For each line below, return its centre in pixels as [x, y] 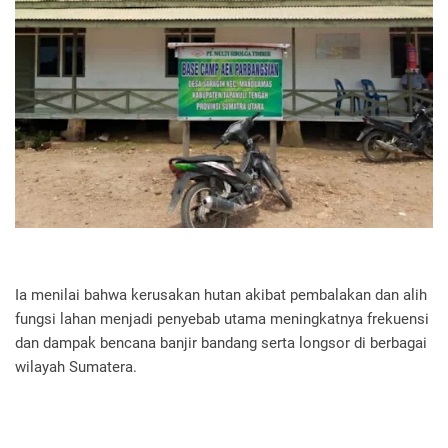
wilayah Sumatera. [76, 367]
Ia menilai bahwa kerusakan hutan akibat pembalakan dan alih [221, 295]
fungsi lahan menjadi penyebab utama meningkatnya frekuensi [222, 319]
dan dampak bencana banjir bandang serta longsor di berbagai [221, 343]
